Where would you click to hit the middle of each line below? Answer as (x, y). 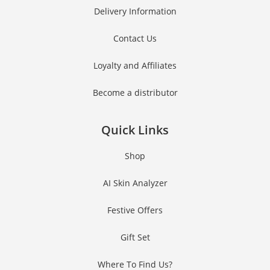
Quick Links (135, 130)
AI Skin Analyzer (135, 183)
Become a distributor (135, 93)
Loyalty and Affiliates (135, 66)
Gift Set (135, 237)
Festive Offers (135, 210)
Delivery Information (135, 11)
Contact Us (135, 39)
